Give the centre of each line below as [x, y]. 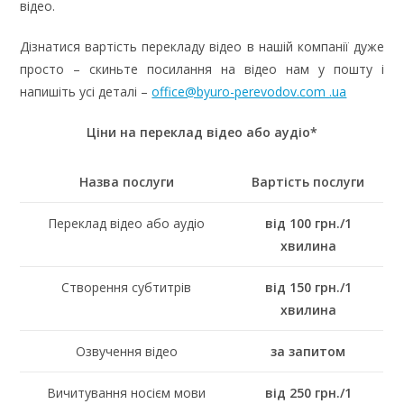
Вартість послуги [308, 181]
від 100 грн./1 [308, 223]
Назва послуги [126, 181]
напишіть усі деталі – [86, 91]
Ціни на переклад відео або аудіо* [202, 132]
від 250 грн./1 [308, 392]
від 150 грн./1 [308, 287]
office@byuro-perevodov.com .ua [249, 91]
